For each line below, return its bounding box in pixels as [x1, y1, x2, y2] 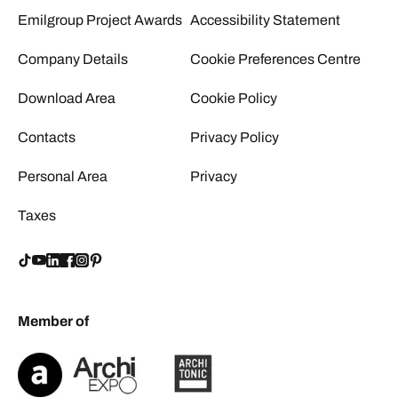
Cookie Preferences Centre [190, 51, 361, 67]
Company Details [18, 51, 128, 67]
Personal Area [18, 168, 107, 184]
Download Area [18, 90, 115, 106]
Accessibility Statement [190, 12, 340, 28]
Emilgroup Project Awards [18, 12, 182, 28]
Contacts [18, 129, 76, 145]
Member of [18, 313, 89, 329]
